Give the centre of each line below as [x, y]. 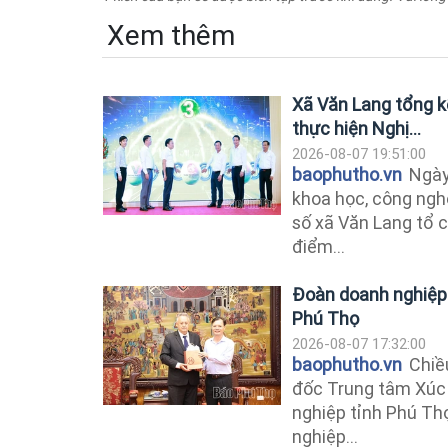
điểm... [318, 246]
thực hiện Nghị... [356, 128]
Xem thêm [171, 35]
